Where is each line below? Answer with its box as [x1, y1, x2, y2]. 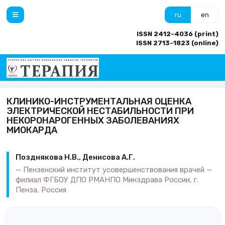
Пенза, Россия [16, 185, 66, 194]
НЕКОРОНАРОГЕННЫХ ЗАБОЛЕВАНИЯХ [7, 115, 179, 126]
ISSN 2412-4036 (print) [137, 30, 218, 38]
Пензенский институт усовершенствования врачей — [23, 165, 212, 174]
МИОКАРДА [7, 124, 57, 136]
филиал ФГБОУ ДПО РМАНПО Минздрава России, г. [16, 175, 198, 184]
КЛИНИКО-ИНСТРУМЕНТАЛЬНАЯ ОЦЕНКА [7, 95, 191, 107]
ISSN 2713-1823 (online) [136, 39, 218, 47]
